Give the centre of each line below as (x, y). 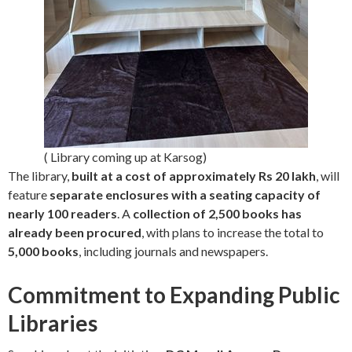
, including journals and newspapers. (173, 251)
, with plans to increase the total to (233, 232)
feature (29, 194)
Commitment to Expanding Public (174, 295)
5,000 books (43, 251)
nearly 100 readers (62, 213)
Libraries (53, 323)
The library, (40, 176)
